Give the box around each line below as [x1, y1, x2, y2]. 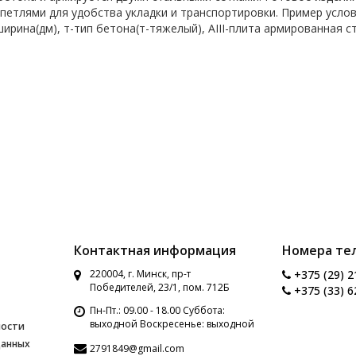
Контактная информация [73, 242, 236, 259]
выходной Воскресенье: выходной [89, 317, 254, 331]
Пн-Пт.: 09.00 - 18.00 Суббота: [89, 304, 225, 317]
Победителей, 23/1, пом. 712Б [89, 281, 230, 294]
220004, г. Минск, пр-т [89, 267, 191, 281]
